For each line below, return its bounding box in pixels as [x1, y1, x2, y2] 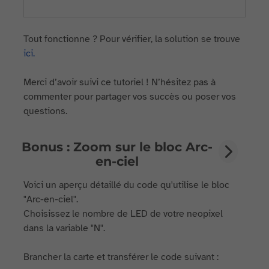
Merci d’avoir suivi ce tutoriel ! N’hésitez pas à [23, 76, 216, 88]
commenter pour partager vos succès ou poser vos [23, 91, 237, 103]
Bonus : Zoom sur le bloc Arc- [22, 139, 213, 154]
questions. [23, 105, 68, 117]
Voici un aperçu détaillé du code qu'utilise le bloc [23, 179, 230, 191]
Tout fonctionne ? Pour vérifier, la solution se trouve [23, 33, 241, 45]
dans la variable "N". [23, 222, 106, 234]
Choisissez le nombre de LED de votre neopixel [23, 208, 223, 220]
